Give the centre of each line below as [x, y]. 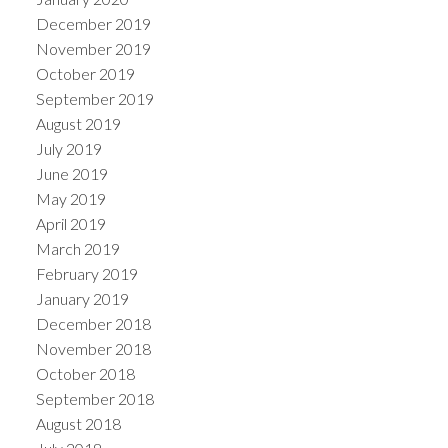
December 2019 [93, 23]
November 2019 [93, 48]
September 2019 [94, 98]
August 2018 [78, 423]
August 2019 [78, 123]
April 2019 [70, 223]
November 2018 [93, 348]
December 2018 [93, 323]
